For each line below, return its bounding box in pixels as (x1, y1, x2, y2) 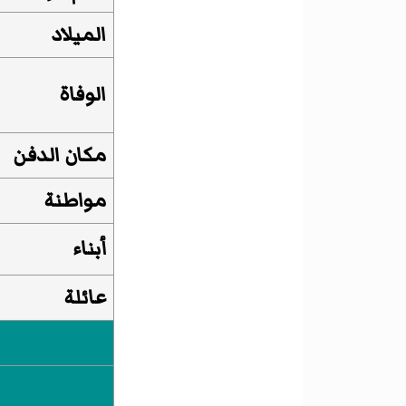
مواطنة (44, 186, 106, 217)
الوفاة (59, 80, 106, 111)
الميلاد (51, 20, 106, 51)
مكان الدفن (13, 140, 106, 171)
